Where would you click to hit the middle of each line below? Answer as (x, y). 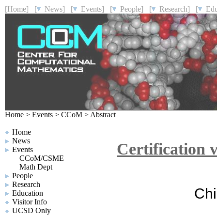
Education (28, 193)
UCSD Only (31, 210)
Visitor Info (30, 202)
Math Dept (36, 167)
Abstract (103, 115)
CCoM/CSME (42, 158)
